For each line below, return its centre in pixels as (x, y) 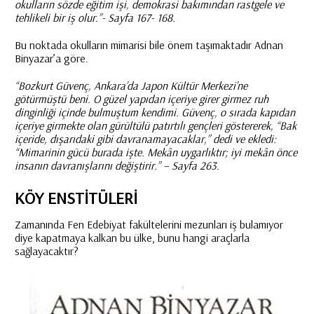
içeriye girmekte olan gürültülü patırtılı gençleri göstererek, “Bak (155, 125)
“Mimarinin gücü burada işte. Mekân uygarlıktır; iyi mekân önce (156, 152)
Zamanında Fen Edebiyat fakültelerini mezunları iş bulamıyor (149, 224)
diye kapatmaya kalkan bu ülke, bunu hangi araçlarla (132, 238)
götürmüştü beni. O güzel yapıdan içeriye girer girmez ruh (141, 99)
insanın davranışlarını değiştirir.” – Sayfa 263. (117, 165)
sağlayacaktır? (46, 251)
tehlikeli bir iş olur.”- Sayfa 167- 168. (95, 18)
